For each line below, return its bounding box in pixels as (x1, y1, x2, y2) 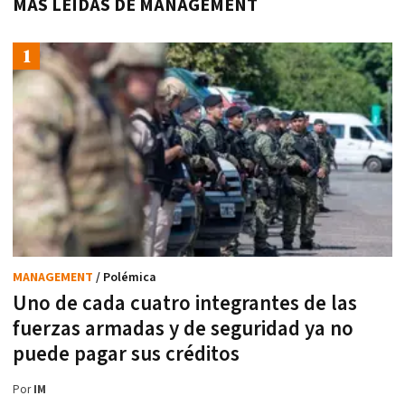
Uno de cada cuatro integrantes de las (13, 289, 357, 317)
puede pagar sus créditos (13, 340, 240, 368)
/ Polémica (96, 268, 156, 286)
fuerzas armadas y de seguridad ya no (13, 315, 353, 343)
